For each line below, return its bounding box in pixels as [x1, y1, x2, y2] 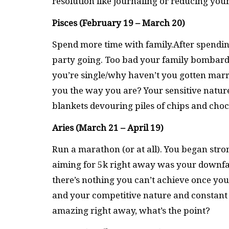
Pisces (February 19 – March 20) [52, 17, 185, 28]
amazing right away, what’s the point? [52, 205, 210, 216]
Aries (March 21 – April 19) [52, 122, 166, 133]
